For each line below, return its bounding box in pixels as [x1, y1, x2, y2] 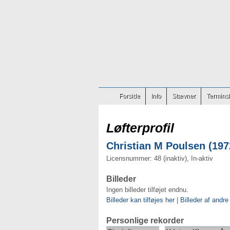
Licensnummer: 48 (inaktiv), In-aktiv [106, 155, 213, 162]
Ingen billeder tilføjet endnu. [106, 186, 188, 194]
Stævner [172, 92, 196, 100]
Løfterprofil [106, 121, 174, 135]
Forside [119, 92, 140, 100]
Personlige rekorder [106, 216, 184, 225]
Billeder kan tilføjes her [106, 196, 175, 204]
